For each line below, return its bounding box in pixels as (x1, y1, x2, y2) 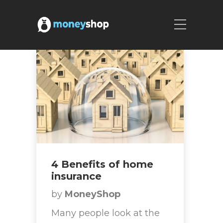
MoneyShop (65, 189, 120, 200)
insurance (51, 170, 102, 183)
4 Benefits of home (51, 158, 153, 171)
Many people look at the (51, 208, 160, 219)
